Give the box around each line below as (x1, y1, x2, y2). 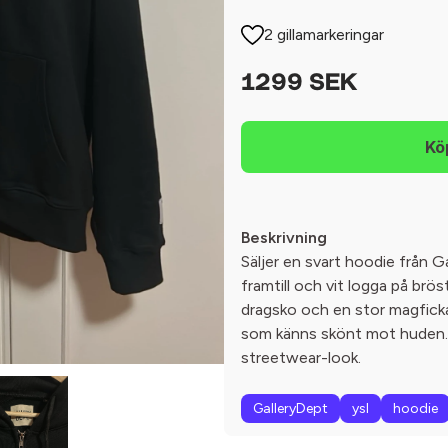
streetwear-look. (241, 348, 361, 367)
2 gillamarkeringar (264, 25, 385, 44)
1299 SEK (241, 72, 357, 96)
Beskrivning (241, 228, 327, 247)
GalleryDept (253, 400, 328, 417)
